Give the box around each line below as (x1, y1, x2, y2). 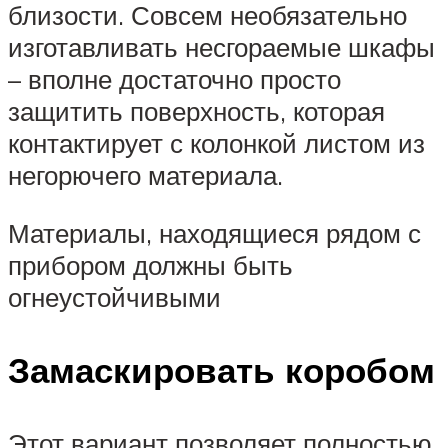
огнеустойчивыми (8, 280, 221, 313)
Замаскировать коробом (8, 347, 435, 392)
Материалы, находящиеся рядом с (8, 216, 421, 249)
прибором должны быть (8, 248, 293, 281)
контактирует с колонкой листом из (8, 127, 425, 160)
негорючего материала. (8, 159, 283, 192)
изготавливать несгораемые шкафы (8, 31, 435, 64)
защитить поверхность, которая (8, 95, 385, 128)
